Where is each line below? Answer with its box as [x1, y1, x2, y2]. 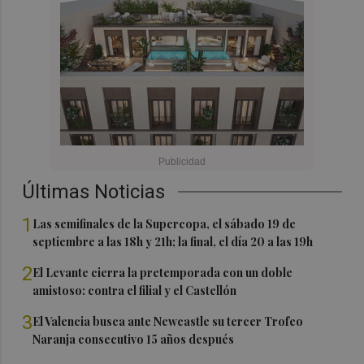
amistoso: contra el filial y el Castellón [32, 283, 237, 298]
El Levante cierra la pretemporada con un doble [32, 265, 293, 280]
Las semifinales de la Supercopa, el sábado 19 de [32, 216, 297, 232]
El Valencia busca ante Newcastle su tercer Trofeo [32, 314, 304, 329]
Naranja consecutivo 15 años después [32, 331, 235, 347]
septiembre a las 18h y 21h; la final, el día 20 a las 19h [32, 234, 314, 249]
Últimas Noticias [22, 180, 166, 203]
